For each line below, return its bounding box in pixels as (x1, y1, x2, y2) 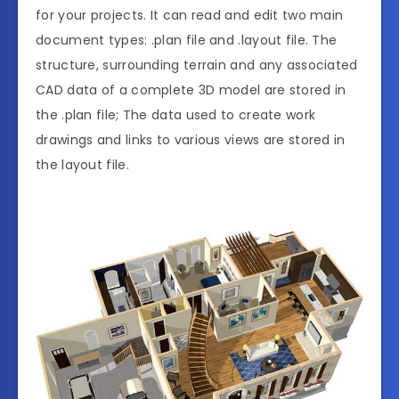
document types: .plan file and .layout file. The (36, 31, 338, 50)
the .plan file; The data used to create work (36, 106, 316, 125)
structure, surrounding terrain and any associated (36, 56, 358, 75)
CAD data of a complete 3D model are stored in (36, 81, 346, 100)
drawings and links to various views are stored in (36, 131, 346, 150)
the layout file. (36, 156, 129, 175)
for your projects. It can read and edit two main (36, 6, 344, 25)
